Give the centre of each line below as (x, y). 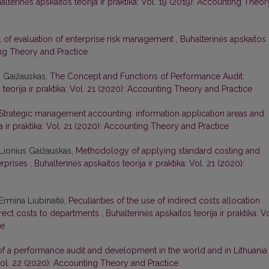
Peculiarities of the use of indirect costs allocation (164, 201)
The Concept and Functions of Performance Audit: (147, 77)
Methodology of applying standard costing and (168, 151)
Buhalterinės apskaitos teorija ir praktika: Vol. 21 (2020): (139, 164)
